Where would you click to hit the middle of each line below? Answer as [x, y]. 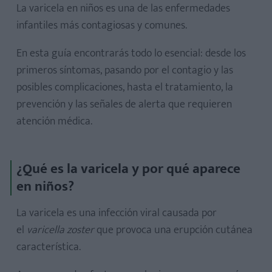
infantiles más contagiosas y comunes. [102, 25]
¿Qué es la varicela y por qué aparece [128, 169]
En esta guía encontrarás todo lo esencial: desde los [131, 53]
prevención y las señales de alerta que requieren [124, 104]
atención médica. [54, 121]
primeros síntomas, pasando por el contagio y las [125, 70]
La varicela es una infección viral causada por [117, 213]
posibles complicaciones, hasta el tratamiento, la [125, 87]
